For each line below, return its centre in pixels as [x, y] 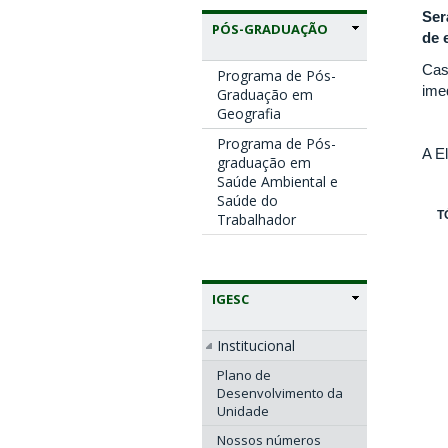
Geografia [249, 114]
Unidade [243, 411]
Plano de [244, 375]
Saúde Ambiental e [277, 182]
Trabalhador [256, 220]
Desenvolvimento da [280, 393]
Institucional [256, 346]
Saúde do [247, 201]
